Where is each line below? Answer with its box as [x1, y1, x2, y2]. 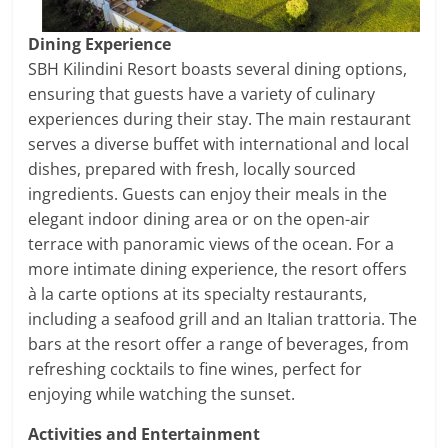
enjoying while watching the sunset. [28, 383, 296, 406]
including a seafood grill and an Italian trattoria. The [28, 308, 418, 331]
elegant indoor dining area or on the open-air [28, 208, 371, 231]
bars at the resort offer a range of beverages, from [28, 333, 410, 356]
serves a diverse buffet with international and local [28, 133, 410, 156]
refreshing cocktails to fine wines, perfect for [28, 358, 363, 381]
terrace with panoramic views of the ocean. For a [28, 233, 395, 256]
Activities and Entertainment [28, 423, 261, 446]
